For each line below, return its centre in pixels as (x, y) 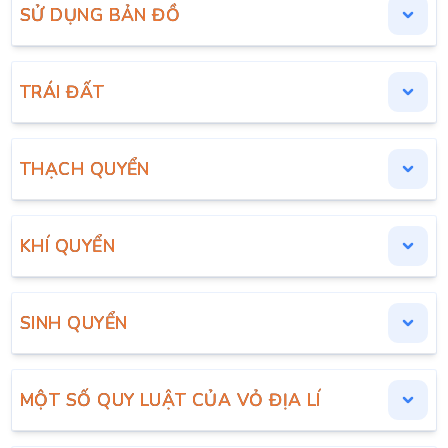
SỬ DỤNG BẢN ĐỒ (100, 15)
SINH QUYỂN (74, 323)
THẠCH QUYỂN (85, 169)
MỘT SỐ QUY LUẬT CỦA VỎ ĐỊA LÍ (170, 400)
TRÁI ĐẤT (62, 92)
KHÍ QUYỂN (67, 246)
